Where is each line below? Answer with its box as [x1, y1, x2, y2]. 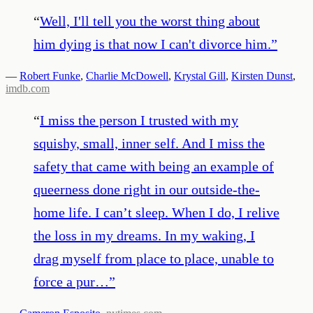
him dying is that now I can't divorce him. [34, 36, 271, 52]
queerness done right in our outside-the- [34, 181, 260, 197]
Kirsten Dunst [231, 69, 293, 82]
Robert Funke [20, 69, 80, 82]
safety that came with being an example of [34, 158, 274, 174]
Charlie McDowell [86, 69, 168, 82]
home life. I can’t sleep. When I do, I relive [34, 204, 279, 220]
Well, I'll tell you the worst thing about [40, 13, 260, 29]
